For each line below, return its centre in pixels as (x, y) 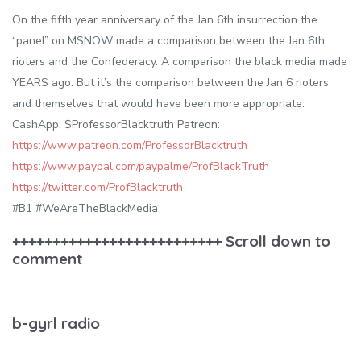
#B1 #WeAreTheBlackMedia (85, 208)
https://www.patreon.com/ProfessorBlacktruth (130, 145)
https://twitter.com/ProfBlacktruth (98, 187)
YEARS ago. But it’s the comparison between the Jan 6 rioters (170, 82)
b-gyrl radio (56, 323)
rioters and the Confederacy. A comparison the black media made (180, 61)
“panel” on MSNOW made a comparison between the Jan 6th (168, 40)
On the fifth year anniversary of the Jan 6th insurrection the (165, 19)
